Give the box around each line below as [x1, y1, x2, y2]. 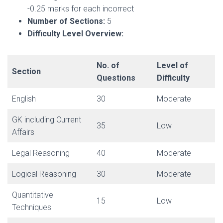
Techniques [12, 203, 51, 213]
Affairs [12, 127, 34, 137]
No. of [97, 61, 119, 71]
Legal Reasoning [12, 148, 70, 158]
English [12, 94, 36, 104]
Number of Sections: [27, 16, 107, 26]
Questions [97, 73, 135, 83]
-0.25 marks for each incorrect [27, 4, 134, 14]
